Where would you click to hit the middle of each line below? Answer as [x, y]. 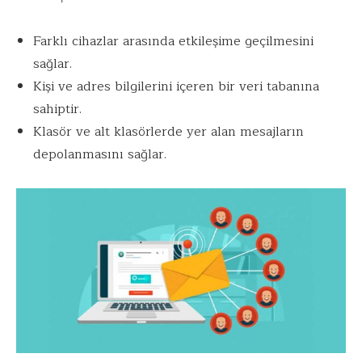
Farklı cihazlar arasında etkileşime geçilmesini [173, 42]
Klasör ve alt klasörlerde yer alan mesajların [168, 132]
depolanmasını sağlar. [99, 155]
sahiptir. [57, 109]
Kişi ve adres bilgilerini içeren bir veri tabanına [176, 87]
